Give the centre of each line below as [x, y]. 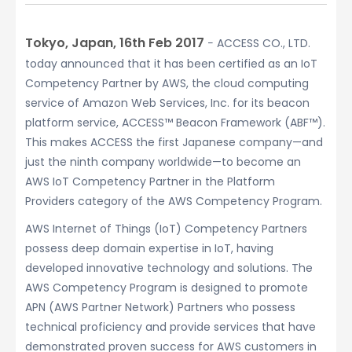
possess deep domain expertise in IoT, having [149, 248]
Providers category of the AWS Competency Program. [174, 201]
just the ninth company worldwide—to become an [163, 162]
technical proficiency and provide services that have [170, 327]
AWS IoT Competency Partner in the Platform [150, 181]
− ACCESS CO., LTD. [257, 43]
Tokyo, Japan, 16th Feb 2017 [115, 43]
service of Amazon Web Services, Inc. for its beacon [167, 103]
